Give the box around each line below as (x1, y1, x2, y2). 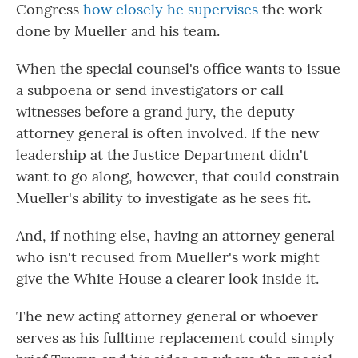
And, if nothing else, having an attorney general (16, 225, 335, 245)
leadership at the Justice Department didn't (16, 145, 308, 164)
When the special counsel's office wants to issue (16, 58, 340, 78)
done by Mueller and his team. (16, 21, 220, 40)
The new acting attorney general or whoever (16, 306, 318, 325)
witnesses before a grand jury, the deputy (16, 101, 295, 121)
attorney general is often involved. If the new (16, 123, 319, 142)
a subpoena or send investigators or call (16, 80, 284, 99)
